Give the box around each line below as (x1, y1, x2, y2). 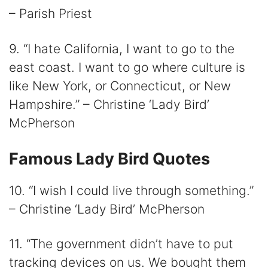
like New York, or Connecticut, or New (9, 78, 231, 93)
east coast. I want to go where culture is (9, 59, 245, 75)
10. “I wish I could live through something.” (9, 183, 254, 198)
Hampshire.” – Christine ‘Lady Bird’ (9, 96, 209, 112)
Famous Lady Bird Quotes (9, 149, 210, 169)
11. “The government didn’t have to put (9, 236, 233, 252)
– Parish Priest (9, 6, 92, 22)
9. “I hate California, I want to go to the (9, 41, 234, 56)
